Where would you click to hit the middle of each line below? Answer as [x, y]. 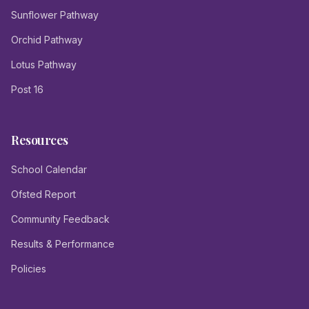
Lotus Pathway [44, 64]
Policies [29, 269]
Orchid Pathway [47, 40]
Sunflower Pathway [55, 15]
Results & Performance [63, 244]
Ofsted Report [43, 194]
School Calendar [49, 169]
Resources [40, 140]
